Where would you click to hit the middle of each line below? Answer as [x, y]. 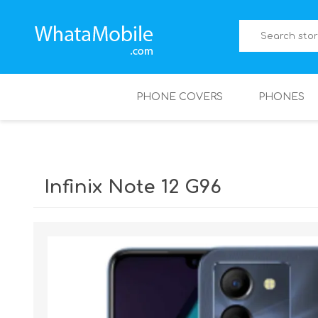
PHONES [281, 97]
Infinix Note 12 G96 [133, 187]
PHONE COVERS [180, 97]
